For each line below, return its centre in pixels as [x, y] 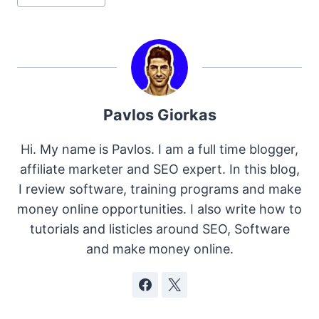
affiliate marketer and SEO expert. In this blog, [159, 169]
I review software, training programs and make [159, 189]
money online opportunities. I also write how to [159, 209]
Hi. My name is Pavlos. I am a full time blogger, [159, 149]
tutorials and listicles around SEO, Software [159, 229]
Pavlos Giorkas [159, 114]
